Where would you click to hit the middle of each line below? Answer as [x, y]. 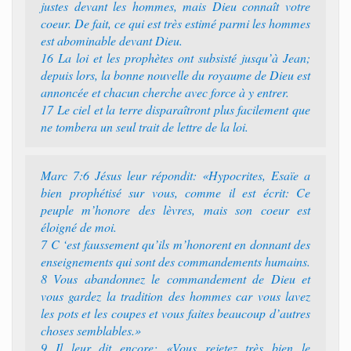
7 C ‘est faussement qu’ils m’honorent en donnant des [175, 244]
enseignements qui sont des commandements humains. [175, 261]
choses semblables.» [91, 330]
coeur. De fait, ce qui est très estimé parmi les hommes [175, 23]
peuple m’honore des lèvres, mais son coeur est [175, 210]
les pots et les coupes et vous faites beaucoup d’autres [175, 313]
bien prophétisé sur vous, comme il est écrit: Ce [175, 192]
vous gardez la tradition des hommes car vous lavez [175, 296]
